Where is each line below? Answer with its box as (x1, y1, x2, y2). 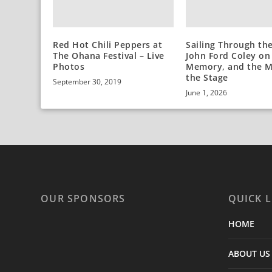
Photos (53, 61, 85, 73)
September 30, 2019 (53, 76, 122, 87)
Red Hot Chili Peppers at (53, 39, 163, 51)
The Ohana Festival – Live (53, 50, 165, 62)
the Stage (186, 72, 228, 84)
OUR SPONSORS (41, 192, 126, 206)
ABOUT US (228, 248, 270, 260)
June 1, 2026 (186, 87, 227, 98)
